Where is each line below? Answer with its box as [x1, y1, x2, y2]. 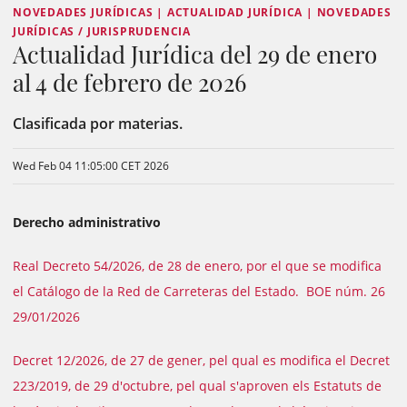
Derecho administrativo [13, 213, 161, 231]
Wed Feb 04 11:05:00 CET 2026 [13, 158, 169, 174]
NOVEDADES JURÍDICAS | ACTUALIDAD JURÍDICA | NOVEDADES [13, 5, 392, 20]
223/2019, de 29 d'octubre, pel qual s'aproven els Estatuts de [13, 377, 382, 394]
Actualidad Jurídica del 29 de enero [13, 38, 377, 70]
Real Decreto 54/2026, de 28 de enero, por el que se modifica [13, 257, 382, 274]
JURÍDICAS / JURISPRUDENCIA [13, 24, 192, 39]
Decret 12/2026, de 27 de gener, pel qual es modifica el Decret [13, 352, 390, 369]
